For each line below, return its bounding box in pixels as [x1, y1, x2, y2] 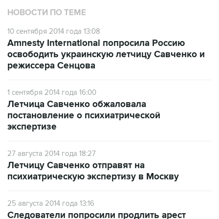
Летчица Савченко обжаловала [7, 78, 146, 90]
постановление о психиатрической [7, 89, 160, 101]
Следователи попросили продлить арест [7, 189, 186, 201]
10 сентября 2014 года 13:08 [7, 6, 100, 16]
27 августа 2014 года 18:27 [7, 129, 96, 138]
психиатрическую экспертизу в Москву [7, 151, 179, 162]
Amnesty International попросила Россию [7, 17, 185, 29]
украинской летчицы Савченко [7, 200, 144, 212]
